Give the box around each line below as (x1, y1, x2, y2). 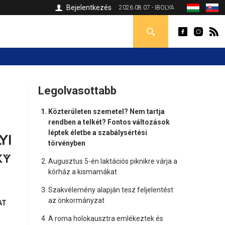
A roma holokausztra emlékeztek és (48, 214, 163, 222)
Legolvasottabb (38, 84, 117, 97)
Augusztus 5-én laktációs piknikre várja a (48, 157, 177, 165)
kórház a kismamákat (48, 168, 117, 176)
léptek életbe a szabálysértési (48, 129, 147, 137)
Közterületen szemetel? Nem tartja (48, 107, 165, 116)
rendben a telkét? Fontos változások (48, 118, 170, 126)
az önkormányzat (48, 196, 104, 204)
